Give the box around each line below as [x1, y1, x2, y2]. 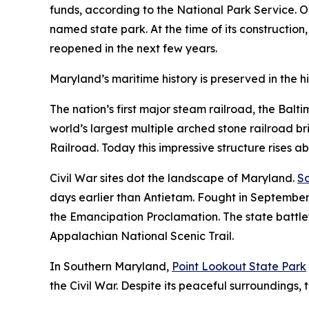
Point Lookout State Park [172, 259, 306, 273]
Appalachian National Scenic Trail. [50, 228, 234, 243]
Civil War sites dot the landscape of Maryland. [50, 170, 297, 185]
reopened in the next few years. [50, 41, 220, 55]
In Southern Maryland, [50, 259, 172, 273]
